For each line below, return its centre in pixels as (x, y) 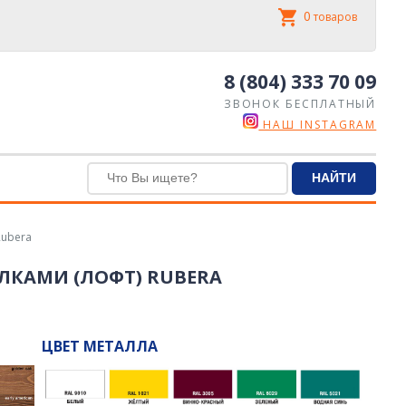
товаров (336, 17)
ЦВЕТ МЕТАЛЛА (99, 346)
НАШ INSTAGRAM (318, 124)
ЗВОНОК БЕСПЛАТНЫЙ (300, 103)
